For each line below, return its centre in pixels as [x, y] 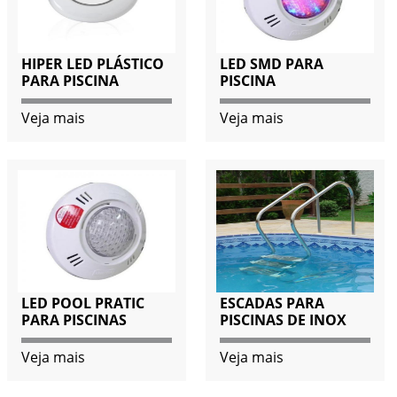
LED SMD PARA [271, 64]
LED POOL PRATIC [82, 304]
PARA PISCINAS [74, 320]
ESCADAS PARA [272, 304]
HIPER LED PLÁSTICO [92, 64]
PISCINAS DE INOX [283, 320]
